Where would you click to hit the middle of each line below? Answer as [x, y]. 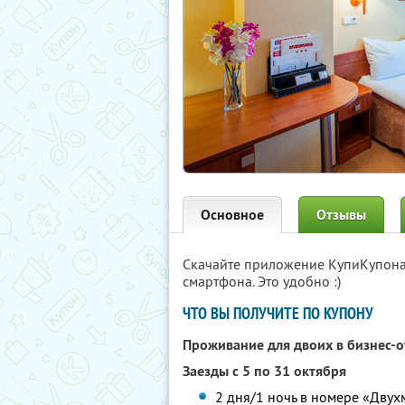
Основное [232, 215]
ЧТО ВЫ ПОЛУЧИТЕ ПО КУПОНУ [278, 313]
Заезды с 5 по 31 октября [264, 371]
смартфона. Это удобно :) [262, 281]
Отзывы [341, 215]
